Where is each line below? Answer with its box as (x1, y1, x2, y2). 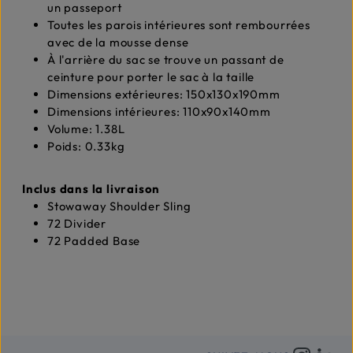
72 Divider (47, 216, 106, 232)
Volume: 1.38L (47, 121, 125, 137)
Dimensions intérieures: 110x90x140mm (47, 104, 271, 120)
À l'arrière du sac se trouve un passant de (47, 52, 284, 68)
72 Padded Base (47, 233, 141, 249)
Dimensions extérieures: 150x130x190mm (47, 87, 281, 102)
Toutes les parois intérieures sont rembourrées (47, 17, 310, 33)
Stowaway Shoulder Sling (47, 199, 191, 214)
